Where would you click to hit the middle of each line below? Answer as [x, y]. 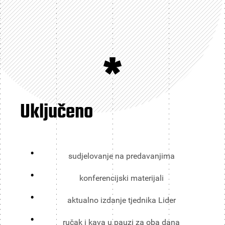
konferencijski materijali [121, 178]
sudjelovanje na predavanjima [121, 156]
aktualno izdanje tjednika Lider [121, 200]
